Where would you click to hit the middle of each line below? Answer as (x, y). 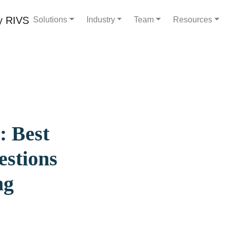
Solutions (50, 20)
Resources (193, 20)
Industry (101, 20)
